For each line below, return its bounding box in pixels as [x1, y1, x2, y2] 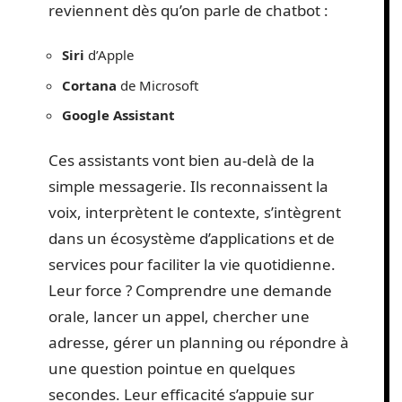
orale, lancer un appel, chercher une [48, 305, 310, 327]
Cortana [62, 75, 117, 94]
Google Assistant [62, 106, 175, 124]
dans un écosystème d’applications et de [48, 227, 335, 249]
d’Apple [84, 46, 134, 64]
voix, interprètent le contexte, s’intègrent [48, 201, 341, 223]
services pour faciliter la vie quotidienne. [48, 253, 336, 275]
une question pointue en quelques [48, 357, 295, 379]
